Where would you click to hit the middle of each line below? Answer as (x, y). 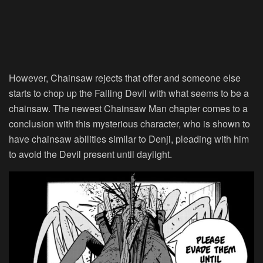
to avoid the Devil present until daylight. (90, 154)
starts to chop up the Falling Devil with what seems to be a (129, 93)
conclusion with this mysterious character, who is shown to (129, 124)
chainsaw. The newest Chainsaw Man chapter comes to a (128, 109)
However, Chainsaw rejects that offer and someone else (125, 78)
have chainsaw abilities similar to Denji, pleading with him (129, 139)
